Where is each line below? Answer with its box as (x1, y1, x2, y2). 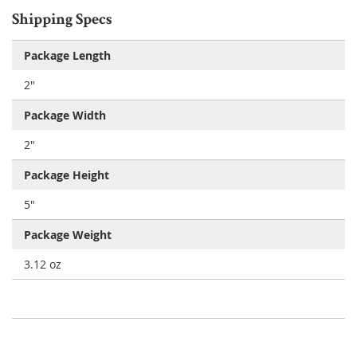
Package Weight (24, 226, 112, 242)
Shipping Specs (12, 12, 112, 29)
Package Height (24, 167, 109, 182)
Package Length (24, 47, 111, 63)
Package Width (24, 107, 106, 123)
